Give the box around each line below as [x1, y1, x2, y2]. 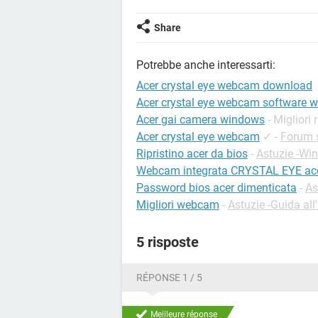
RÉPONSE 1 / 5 [136, 272, 202, 283]
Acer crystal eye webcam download [136, 79, 312, 92]
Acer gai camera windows [136, 113, 265, 126]
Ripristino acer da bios [136, 147, 248, 160]
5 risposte [136, 234, 199, 251]
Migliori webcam [136, 198, 219, 212]
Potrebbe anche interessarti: [136, 58, 275, 72]
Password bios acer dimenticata [136, 181, 297, 194]
